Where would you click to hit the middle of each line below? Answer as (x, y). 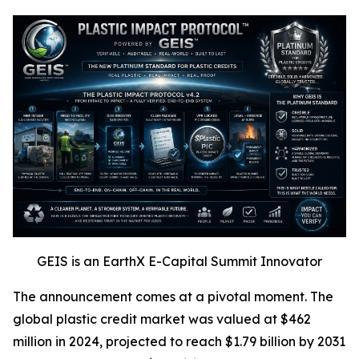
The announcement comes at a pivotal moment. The (173, 297)
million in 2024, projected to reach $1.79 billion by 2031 (179, 342)
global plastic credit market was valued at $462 (162, 319)
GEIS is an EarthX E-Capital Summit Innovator (179, 262)
